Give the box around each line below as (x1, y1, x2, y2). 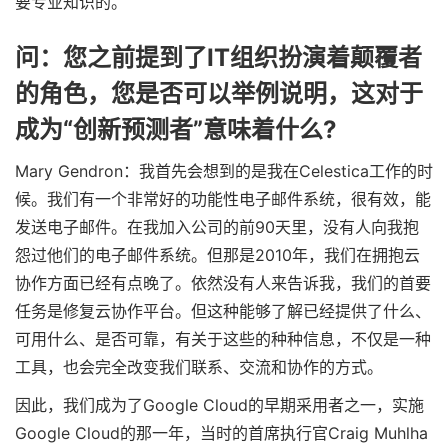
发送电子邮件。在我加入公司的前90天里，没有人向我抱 (14, 217, 419, 238)
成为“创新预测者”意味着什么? (14, 114, 337, 144)
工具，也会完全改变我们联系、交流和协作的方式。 (14, 357, 383, 378)
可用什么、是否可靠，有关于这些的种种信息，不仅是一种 (14, 329, 431, 350)
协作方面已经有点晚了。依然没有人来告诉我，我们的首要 (14, 273, 431, 294)
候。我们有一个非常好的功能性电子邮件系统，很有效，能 (14, 189, 431, 210)
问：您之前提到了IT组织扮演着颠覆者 (14, 42, 422, 72)
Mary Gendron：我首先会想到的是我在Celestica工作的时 (14, 161, 433, 182)
